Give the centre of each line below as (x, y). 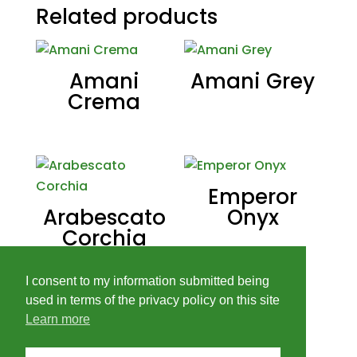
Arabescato (104, 218)
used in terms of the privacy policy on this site (153, 300)
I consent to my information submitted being (147, 281)
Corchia (104, 239)
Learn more (58, 320)
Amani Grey (253, 81)
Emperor (253, 197)
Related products (126, 17)
